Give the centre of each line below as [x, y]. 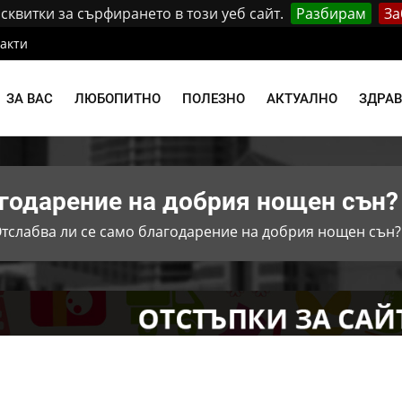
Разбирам [331, 13]
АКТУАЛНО [302, 99]
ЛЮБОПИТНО [118, 99]
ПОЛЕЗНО [214, 99]
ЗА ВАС [30, 99]
